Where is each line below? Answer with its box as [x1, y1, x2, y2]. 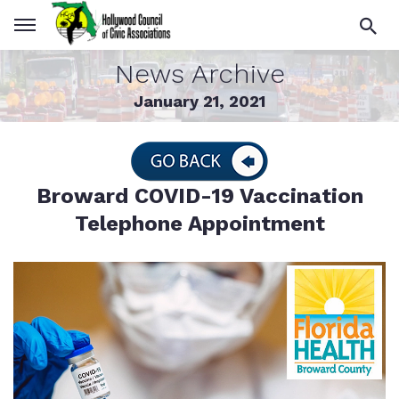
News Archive [114, 58, 285, 89]
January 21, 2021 [134, 92, 265, 110]
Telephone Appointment [74, 211, 325, 236]
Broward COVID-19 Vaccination [36, 183, 363, 208]
